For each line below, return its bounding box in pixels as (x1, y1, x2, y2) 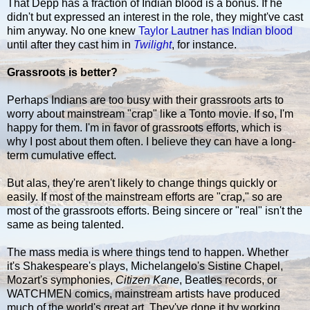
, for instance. (172, 38, 237, 51)
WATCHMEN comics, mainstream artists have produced (7, 287, 280, 300)
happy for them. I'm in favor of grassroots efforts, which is (7, 121, 282, 134)
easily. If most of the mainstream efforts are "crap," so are (7, 190, 282, 203)
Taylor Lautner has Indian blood (138, 24, 293, 37)
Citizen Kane (116, 273, 179, 286)
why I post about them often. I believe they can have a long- (7, 135, 295, 147)
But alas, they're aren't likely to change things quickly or (7, 176, 277, 189)
